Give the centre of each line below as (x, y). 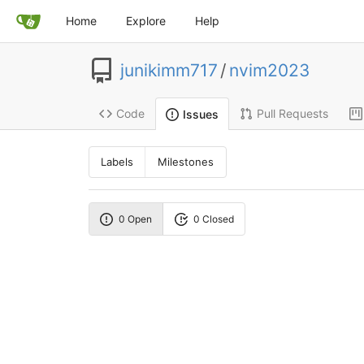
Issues (200, 114)
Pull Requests (292, 114)
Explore (146, 21)
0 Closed (213, 219)
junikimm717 (169, 71)
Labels (117, 162)
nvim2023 (269, 71)
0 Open (136, 219)
